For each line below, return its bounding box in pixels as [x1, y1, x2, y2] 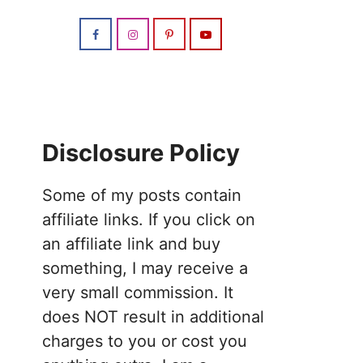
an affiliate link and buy [42, 234, 220, 254]
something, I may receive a [42, 258, 248, 278]
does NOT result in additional [42, 307, 264, 327]
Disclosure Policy [42, 139, 240, 167]
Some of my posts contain [42, 186, 241, 205]
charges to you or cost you [42, 331, 247, 351]
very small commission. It [42, 283, 233, 302]
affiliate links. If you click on [42, 210, 255, 229]
